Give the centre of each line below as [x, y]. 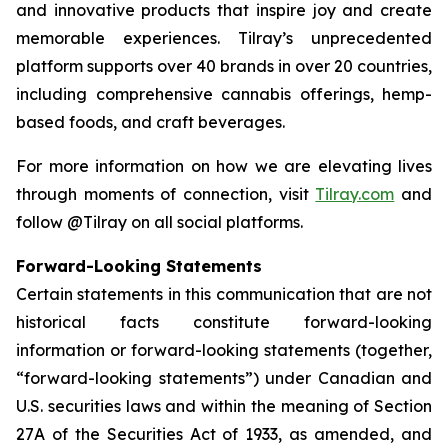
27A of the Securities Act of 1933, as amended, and [224, 433]
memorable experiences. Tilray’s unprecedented [224, 37]
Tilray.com [355, 193]
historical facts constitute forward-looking [224, 321]
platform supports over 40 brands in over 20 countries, [224, 65]
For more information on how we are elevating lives [224, 165]
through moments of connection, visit [166, 193]
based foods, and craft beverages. [150, 121]
